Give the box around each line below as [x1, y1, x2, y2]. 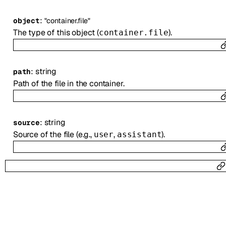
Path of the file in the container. [13, 78, 125, 89]
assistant [117, 129, 162, 139]
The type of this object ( [13, 27, 99, 38]
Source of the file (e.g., [13, 129, 94, 140]
